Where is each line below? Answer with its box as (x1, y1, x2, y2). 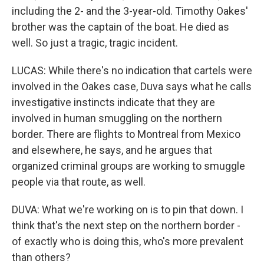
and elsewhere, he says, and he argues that (12, 144, 212, 156)
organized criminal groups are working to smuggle (12, 160, 245, 172)
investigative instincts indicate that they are (12, 96, 215, 108)
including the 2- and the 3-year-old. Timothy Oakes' (12, 5, 248, 17)
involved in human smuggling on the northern (12, 112, 222, 124)
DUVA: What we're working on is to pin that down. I (12, 203, 243, 216)
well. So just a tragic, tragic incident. (12, 37, 178, 49)
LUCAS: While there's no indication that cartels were (12, 64, 252, 77)
